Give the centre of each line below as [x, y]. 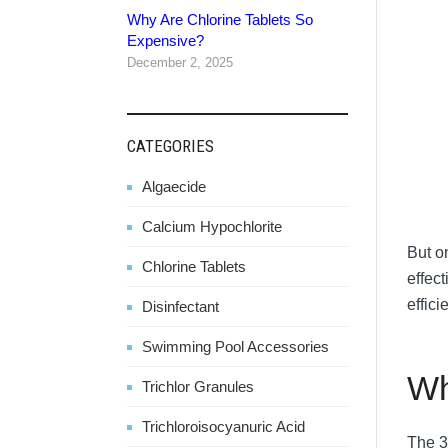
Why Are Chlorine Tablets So [220, 19]
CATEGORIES [170, 145]
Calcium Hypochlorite [212, 226]
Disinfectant [180, 306]
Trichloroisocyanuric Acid [223, 426]
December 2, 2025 [180, 62]
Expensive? [165, 40]
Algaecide [174, 186]
